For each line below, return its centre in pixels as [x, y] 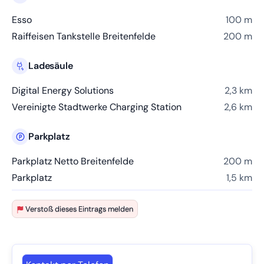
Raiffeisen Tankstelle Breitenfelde [84, 36]
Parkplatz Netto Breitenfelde [73, 161]
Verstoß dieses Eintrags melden [79, 209]
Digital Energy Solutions [63, 90]
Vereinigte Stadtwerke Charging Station [97, 107]
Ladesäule [51, 66]
